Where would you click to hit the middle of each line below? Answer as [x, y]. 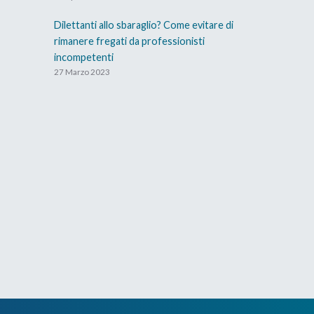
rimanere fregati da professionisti [129, 41]
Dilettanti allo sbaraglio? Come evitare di [144, 25]
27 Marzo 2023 [82, 71]
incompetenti [84, 57]
